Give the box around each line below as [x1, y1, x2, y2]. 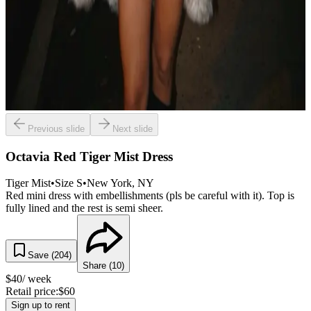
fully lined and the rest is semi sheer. [6, 202, 163, 215]
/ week [22, 273, 51, 285]
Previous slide [28, 124, 85, 134]
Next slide [112, 124, 153, 134]
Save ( [28, 250, 54, 261]
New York [87, 177, 132, 190]
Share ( [83, 260, 112, 271]
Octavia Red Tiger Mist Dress [6, 149, 173, 164]
